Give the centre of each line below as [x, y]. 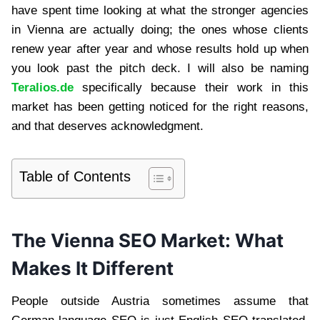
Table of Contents [75, 176]
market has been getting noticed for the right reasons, [160, 106]
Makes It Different [92, 268]
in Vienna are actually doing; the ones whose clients [160, 29]
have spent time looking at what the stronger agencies [160, 10]
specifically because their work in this [191, 87]
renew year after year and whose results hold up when [160, 49]
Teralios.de [42, 87]
